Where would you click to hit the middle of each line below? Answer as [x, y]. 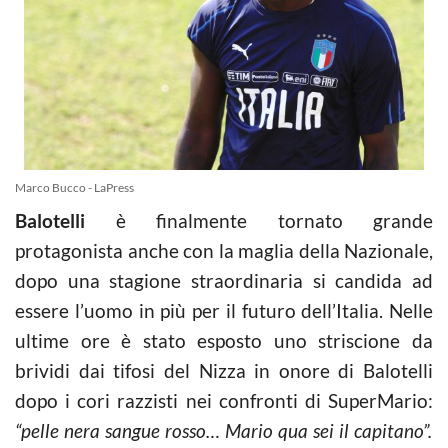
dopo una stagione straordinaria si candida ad [224, 280]
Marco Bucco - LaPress [74, 187]
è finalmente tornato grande [259, 220]
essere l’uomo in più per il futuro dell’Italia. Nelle [224, 310]
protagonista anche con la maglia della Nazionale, [224, 250]
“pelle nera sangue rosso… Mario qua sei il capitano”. [223, 430]
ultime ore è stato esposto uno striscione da [224, 340]
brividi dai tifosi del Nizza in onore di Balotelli [224, 370]
